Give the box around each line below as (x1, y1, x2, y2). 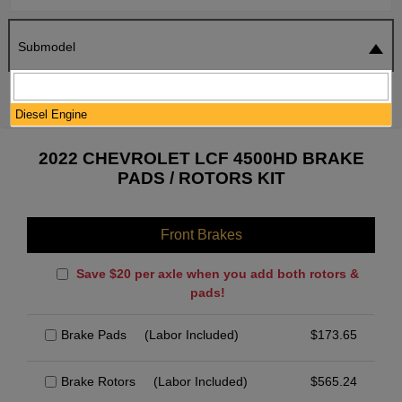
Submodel (17, 39, 75, 55)
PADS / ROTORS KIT (117, 169, 285, 188)
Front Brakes (160, 227, 242, 243)
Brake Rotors (61, 374, 135, 389)
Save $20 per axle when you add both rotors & (73, 267, 359, 282)
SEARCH (319, 85, 371, 100)
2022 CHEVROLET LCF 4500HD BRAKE (38, 149, 364, 169)
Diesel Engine (14, 108, 87, 122)
